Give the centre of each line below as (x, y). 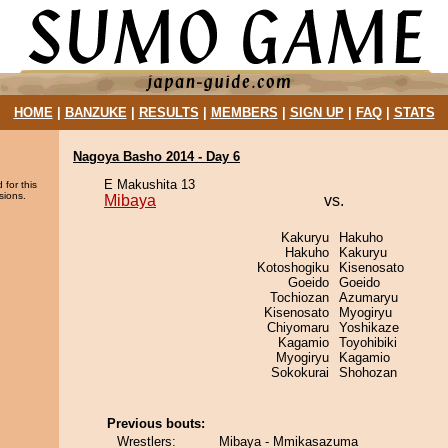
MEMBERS (244, 112)
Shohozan (368, 372)
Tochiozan (299, 297)
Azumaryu (368, 297)
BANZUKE (95, 112)
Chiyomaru (298, 327)
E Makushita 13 (149, 184)
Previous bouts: (156, 423)
